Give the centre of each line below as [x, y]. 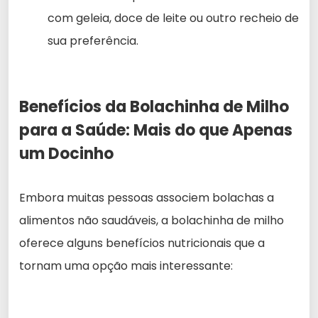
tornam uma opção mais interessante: [126, 265]
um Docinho [66, 153]
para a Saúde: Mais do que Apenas [156, 130]
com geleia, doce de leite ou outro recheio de [173, 18]
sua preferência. [93, 40]
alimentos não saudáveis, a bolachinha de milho [152, 220]
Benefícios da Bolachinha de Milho [154, 106]
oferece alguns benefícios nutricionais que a [142, 243]
